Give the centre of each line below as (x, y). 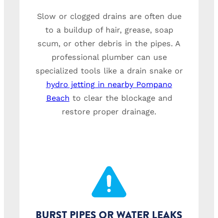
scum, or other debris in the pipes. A (109, 44)
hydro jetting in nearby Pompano (109, 85)
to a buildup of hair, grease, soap (109, 30)
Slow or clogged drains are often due (109, 17)
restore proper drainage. (109, 112)
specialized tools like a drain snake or (109, 71)
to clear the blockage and (121, 98)
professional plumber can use (109, 57)
